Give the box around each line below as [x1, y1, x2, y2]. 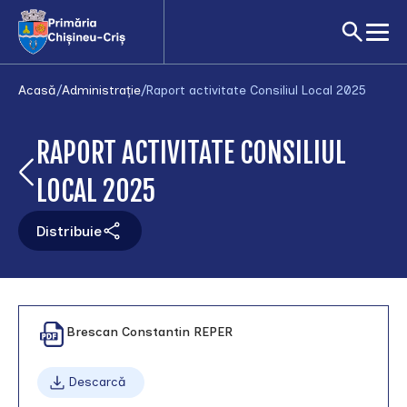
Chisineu [18, 384, 83, 405]
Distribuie [36, 222, 102, 240]
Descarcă [68, 374, 126, 391]
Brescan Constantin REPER [66, 324, 233, 341]
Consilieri [18, 344, 89, 365]
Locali [18, 364, 65, 385]
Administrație [62, 83, 141, 98]
